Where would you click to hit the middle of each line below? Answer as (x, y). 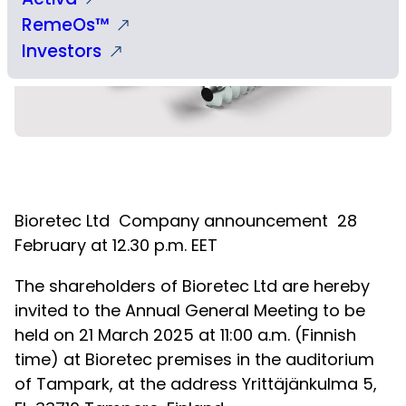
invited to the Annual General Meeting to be (190, 310)
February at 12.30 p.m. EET (118, 245)
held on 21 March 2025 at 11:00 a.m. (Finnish (185, 335)
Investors (62, 51)
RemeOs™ (65, 25)
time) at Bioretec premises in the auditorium (194, 359)
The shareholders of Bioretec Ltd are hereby (192, 286)
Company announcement (226, 221)
